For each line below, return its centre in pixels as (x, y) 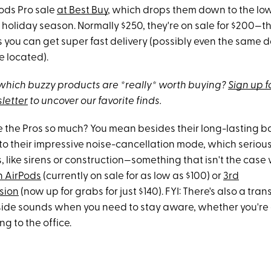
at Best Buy (82, 11)
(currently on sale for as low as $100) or (132, 176)
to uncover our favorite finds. (95, 101)
